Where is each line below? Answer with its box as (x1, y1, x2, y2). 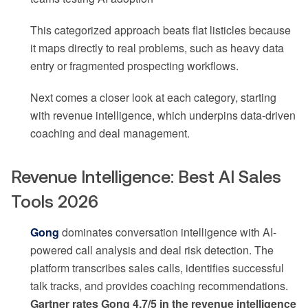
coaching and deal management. (30, 125, 190, 142)
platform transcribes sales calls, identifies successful (30, 260, 284, 276)
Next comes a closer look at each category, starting (30, 89, 276, 106)
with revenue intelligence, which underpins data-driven (30, 107, 296, 124)
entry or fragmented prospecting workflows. (30, 58, 239, 74)
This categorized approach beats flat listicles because (30, 22, 291, 38)
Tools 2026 (11, 192, 98, 212)
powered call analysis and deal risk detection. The (30, 242, 274, 258)
